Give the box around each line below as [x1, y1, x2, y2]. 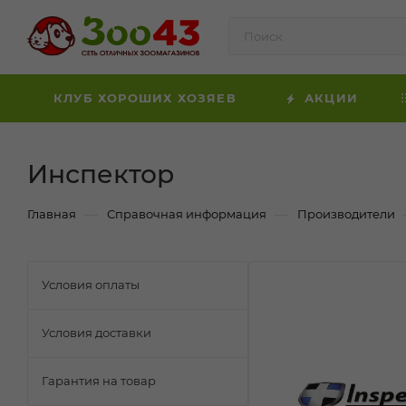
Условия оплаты [42, 277, 140, 292]
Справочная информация [107, 207, 266, 221]
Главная [27, 207, 76, 221]
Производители [297, 207, 395, 221]
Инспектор [27, 159, 174, 189]
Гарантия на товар [42, 373, 156, 388]
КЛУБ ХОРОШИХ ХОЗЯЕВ [53, 91, 237, 105]
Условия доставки [42, 325, 151, 340]
